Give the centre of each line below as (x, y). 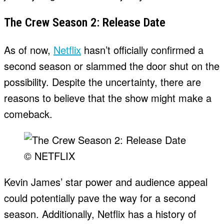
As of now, (29, 50)
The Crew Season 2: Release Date (85, 23)
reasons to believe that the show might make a (108, 98)
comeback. (28, 114)
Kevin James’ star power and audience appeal (106, 182)
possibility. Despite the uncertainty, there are (102, 82)
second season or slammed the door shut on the (112, 66)
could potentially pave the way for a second (100, 198)
